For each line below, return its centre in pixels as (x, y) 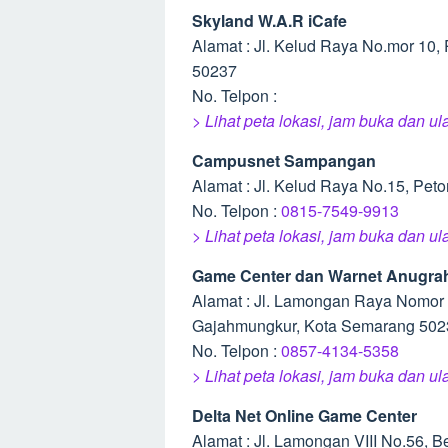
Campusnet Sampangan (284, 160)
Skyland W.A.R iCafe (269, 20)
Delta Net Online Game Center (304, 415)
